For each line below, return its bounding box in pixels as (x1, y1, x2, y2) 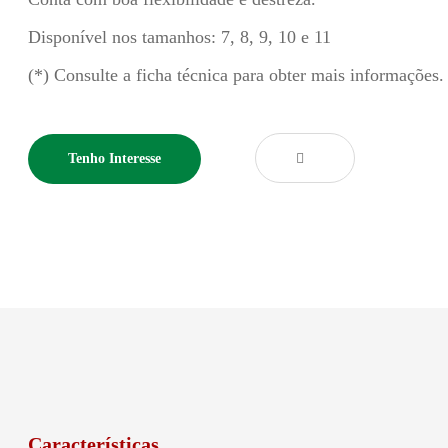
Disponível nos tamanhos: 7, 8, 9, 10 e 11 (27, 27, 331, 47)
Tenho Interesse (67, 151, 161, 166)
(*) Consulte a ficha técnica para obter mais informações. (27, 65, 444, 85)
